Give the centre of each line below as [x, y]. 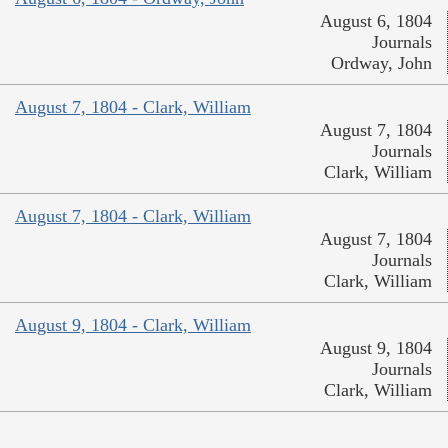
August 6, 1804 [376, 20]
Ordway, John [381, 62]
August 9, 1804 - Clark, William [133, 324]
